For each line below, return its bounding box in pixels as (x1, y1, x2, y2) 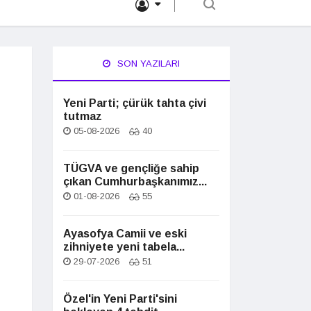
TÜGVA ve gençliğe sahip (63, 162, 199, 174)
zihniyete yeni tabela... (63, 241, 185, 253)
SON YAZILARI (115, 58, 180, 69)
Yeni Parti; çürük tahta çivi (63, 97, 206, 109)
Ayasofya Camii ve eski (63, 228, 187, 239)
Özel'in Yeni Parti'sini (63, 293, 177, 305)
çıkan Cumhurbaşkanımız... (63, 176, 207, 187)
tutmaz (63, 110, 102, 122)
